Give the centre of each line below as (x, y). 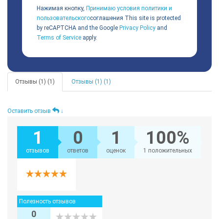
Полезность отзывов (47, 202)
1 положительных (168, 151)
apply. (89, 38)
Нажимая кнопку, (61, 9)
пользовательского (63, 18)
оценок (116, 151)
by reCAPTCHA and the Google (78, 28)
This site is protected (152, 18)
